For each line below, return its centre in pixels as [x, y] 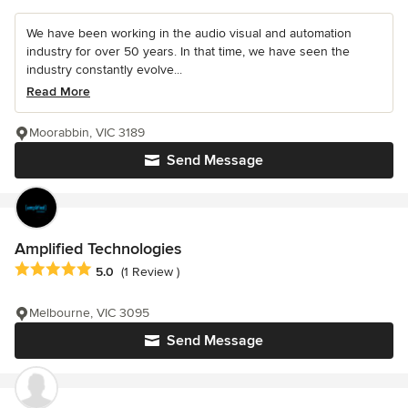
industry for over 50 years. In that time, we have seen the [188, 52]
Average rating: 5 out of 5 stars [111, 270]
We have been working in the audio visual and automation [189, 34]
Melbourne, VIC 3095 [89, 313]
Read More [58, 92]
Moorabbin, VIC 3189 [87, 133]
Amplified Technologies [98, 249]
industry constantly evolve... [104, 70]
